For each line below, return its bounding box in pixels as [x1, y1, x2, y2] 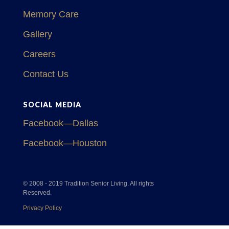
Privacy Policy [22, 204, 62, 212]
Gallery [22, 29, 52, 39]
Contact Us [22, 69, 68, 79]
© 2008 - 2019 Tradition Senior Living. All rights [22, 180, 154, 187]
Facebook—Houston [22, 138, 107, 148]
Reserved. [22, 189, 52, 196]
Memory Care [22, 9, 79, 19]
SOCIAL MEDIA [22, 100, 81, 109]
